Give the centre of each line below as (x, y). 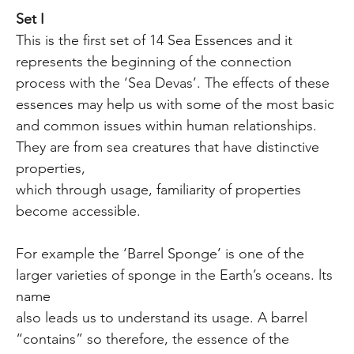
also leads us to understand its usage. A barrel (162, 317)
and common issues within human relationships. (167, 125)
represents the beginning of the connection (154, 61)
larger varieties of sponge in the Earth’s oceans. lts (175, 275)
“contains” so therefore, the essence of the (153, 339)
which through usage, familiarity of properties (159, 189)
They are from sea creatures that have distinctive (168, 147)
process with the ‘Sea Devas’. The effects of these (173, 83)
